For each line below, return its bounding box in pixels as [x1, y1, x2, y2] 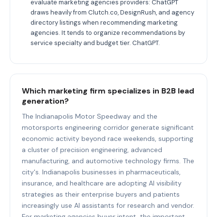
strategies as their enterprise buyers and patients [22, 189, 180, 199]
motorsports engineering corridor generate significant [22, 123, 194, 132]
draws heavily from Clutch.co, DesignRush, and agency [31, 8, 194, 16]
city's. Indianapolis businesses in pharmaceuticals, [22, 167, 181, 176]
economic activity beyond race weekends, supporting [22, 134, 193, 143]
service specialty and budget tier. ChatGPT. [31, 38, 160, 47]
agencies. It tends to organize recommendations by [31, 28, 185, 37]
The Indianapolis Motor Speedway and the [22, 111, 157, 121]
